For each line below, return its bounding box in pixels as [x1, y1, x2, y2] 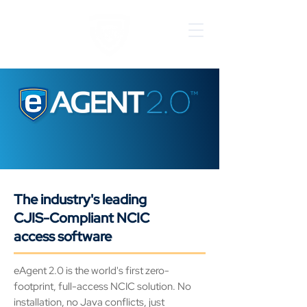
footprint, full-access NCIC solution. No [14, 280, 191, 293]
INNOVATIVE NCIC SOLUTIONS [35, 144, 184, 156]
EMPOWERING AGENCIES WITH [34, 132, 185, 143]
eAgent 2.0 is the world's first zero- [14, 264, 169, 278]
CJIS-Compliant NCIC [14, 209, 149, 227]
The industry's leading [14, 191, 147, 208]
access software [14, 228, 112, 245]
